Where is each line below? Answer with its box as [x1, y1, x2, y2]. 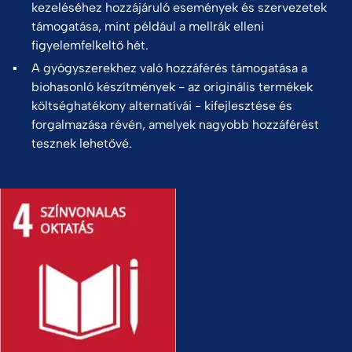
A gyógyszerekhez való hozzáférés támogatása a [31, 60, 307, 75]
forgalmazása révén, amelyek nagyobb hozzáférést [31, 116, 319, 132]
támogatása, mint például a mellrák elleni [31, 18, 264, 34]
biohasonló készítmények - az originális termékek [31, 79, 313, 94]
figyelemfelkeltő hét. [31, 37, 148, 53]
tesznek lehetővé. [31, 135, 135, 151]
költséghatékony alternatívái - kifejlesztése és [31, 97, 292, 113]
